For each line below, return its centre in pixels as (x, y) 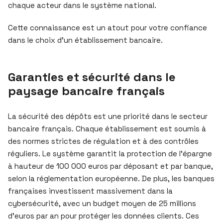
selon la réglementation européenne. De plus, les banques (111, 178)
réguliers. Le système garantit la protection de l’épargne (110, 153)
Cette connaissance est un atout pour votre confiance (108, 27)
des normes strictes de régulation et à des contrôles (103, 141)
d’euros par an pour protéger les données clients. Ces (104, 216)
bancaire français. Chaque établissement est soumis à (107, 128)
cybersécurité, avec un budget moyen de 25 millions (102, 203)
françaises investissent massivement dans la (90, 191)
